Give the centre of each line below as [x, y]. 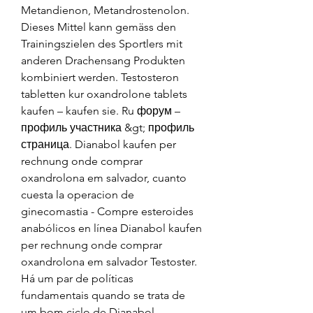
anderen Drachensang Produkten [103, 60]
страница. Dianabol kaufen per [99, 144]
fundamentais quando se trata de [103, 295]
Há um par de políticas [77, 278]
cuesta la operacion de [78, 194]
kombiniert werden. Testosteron [100, 77]
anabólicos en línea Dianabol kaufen [111, 228]
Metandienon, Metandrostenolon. [105, 10]
